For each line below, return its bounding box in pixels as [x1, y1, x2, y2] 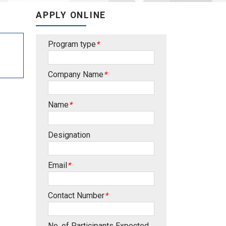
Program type [48, 39, 96, 49]
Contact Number [48, 191, 104, 201]
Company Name [48, 70, 103, 80]
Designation [48, 130, 90, 140]
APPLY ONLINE [36, 10, 106, 21]
